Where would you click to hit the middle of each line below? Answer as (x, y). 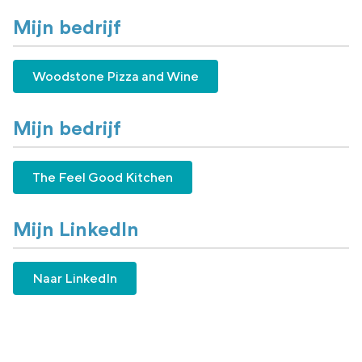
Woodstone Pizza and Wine (116, 76)
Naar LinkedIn (75, 278)
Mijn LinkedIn (76, 230)
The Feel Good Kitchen (103, 177)
